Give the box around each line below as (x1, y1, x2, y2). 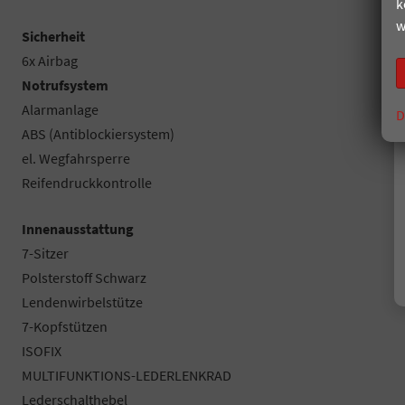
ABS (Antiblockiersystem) (22, 124, 174, 143)
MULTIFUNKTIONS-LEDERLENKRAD (22, 365, 231, 384)
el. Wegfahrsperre (22, 148, 130, 167)
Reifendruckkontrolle (22, 173, 152, 192)
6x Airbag (22, 51, 78, 70)
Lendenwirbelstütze (22, 292, 143, 311)
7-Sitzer (22, 243, 69, 262)
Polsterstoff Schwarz (22, 268, 146, 287)
